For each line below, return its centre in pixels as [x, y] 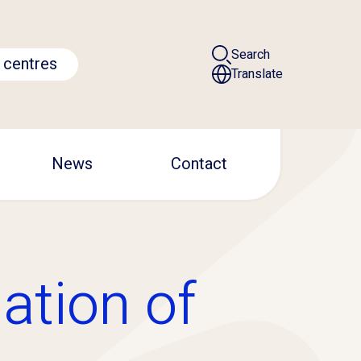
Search [251, 55]
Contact [199, 164]
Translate [257, 74]
